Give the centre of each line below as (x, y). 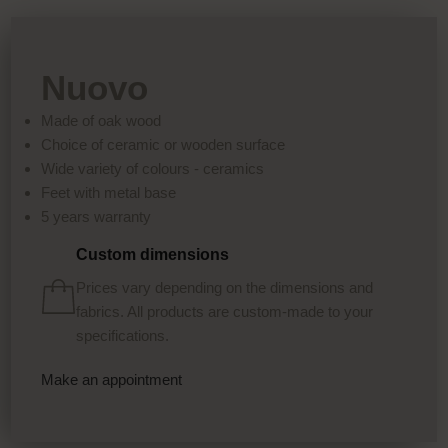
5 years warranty (96, 217)
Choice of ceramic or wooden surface (163, 145)
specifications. (123, 336)
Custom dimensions (153, 255)
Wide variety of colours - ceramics (153, 169)
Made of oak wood (101, 121)
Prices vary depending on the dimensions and (225, 288)
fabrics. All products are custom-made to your (225, 312)
